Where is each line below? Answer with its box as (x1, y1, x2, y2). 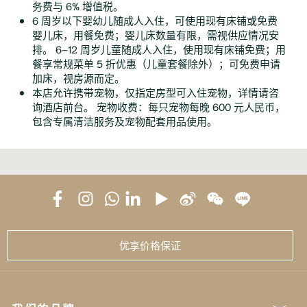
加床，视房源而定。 (32, 71, 125, 85)
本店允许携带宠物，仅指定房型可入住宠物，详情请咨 (32, 85, 279, 99)
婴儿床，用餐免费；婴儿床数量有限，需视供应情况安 (32, 27, 279, 42)
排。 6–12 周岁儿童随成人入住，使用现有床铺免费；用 (32, 42, 286, 56)
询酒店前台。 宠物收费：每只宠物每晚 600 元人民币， (32, 99, 285, 114)
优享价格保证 (119, 238, 181, 252)
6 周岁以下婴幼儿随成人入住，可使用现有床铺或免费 (32, 13, 278, 27)
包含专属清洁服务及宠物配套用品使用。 (32, 114, 217, 128)
